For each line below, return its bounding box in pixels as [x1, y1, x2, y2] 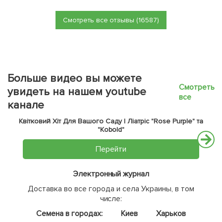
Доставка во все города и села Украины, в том [28, 184, 194, 194]
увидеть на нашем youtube [7, 85, 146, 99]
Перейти [96, 144, 126, 155]
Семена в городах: [36, 209, 103, 219]
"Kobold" [97, 125, 125, 134]
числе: [100, 194, 122, 204]
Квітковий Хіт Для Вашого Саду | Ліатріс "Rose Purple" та [19, 117, 203, 126]
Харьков [156, 209, 186, 219]
